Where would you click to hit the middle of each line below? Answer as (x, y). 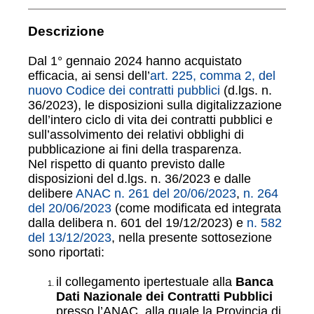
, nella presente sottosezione (192, 238)
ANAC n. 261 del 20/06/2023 (156, 193)
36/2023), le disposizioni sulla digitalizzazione (155, 105)
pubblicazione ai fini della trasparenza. (135, 149)
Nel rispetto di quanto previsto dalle (127, 164)
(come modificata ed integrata (196, 208)
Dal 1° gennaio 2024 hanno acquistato (135, 61)
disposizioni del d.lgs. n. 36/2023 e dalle (139, 179)
